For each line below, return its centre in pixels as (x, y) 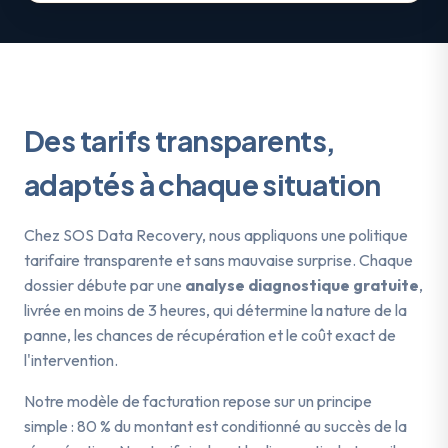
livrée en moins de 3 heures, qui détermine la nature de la (215, 309)
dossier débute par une (104, 284)
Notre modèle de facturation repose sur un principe (198, 400)
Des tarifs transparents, (180, 140)
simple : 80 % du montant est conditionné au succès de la (215, 425)
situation (321, 184)
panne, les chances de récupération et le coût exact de (210, 334)
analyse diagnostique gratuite (302, 284)
